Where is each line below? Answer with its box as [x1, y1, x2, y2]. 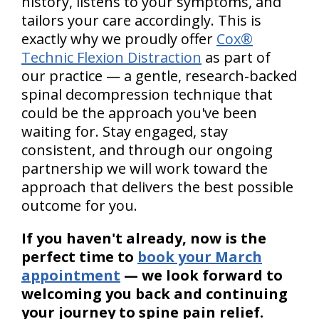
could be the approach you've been [21, 103, 257, 122]
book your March [137, 246, 262, 266]
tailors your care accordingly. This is [21, 10, 261, 30]
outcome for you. [21, 195, 137, 215]
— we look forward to [120, 265, 283, 285]
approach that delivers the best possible [21, 177, 293, 197]
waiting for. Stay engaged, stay [21, 121, 228, 141]
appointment [21, 265, 120, 285]
